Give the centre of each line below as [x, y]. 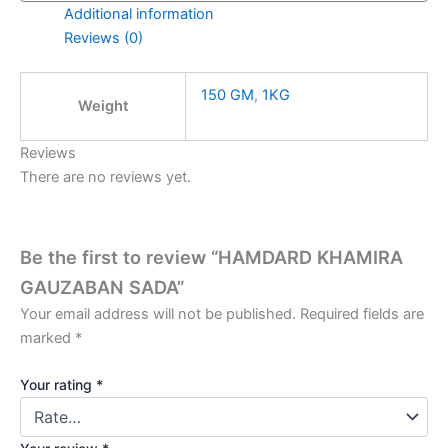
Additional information [138, 14]
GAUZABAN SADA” [102, 286]
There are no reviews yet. [105, 177]
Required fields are [362, 313]
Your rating [58, 385]
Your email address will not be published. [158, 313]
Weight [103, 106]
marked [47, 337]
